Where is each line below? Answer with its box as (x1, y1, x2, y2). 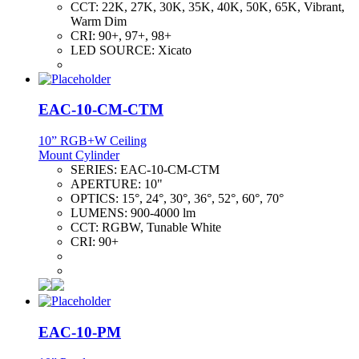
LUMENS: (71, 206, 131, 220)
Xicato (158, 42, 192, 57)
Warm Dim (71, 14, 127, 28)
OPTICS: (71, 192, 122, 205)
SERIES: (71, 163, 120, 176)
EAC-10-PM (38, 323, 121, 341)
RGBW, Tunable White (102, 220, 221, 234)
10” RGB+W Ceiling (38, 134, 147, 147)
